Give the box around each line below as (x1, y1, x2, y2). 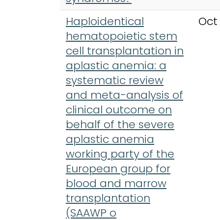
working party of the (66, 146, 174, 162)
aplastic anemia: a (66, 57, 166, 73)
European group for (66, 161, 170, 176)
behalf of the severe (66, 116, 174, 132)
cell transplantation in (66, 43, 184, 58)
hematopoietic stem (66, 28, 177, 44)
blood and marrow (66, 175, 166, 191)
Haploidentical (66, 13, 144, 29)
